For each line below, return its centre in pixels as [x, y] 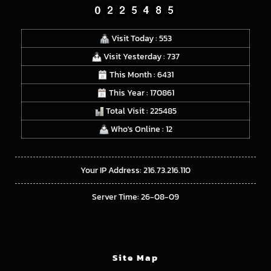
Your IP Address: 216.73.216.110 [135, 170]
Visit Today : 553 [140, 38]
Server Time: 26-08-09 [135, 197]
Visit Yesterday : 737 [140, 56]
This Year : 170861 [140, 93]
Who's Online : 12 [140, 129]
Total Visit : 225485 [140, 111]
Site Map [135, 257]
